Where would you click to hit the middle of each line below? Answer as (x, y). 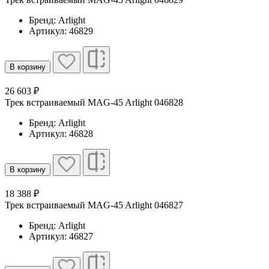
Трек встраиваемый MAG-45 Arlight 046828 (94, 102)
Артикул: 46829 (61, 31)
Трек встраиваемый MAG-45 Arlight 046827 (94, 205)
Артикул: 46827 (61, 236)
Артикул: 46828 (61, 133)
